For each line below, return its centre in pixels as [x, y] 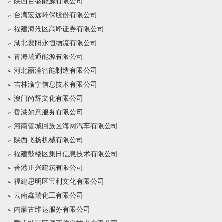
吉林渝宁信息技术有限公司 [55, 84]
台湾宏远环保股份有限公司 [55, 15]
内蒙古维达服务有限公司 [52, 209]
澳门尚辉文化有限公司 [49, 98]
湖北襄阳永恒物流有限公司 [55, 43]
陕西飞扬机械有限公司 [49, 140]
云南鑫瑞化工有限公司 [49, 195]
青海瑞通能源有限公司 [49, 57]
